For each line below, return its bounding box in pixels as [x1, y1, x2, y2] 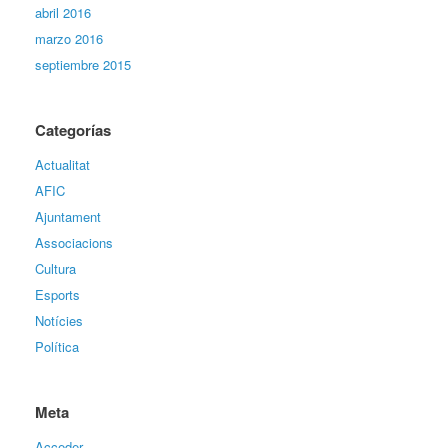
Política [35, 336, 79, 356]
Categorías [35, 118, 111, 141]
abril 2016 [35, 2, 91, 22]
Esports [35, 284, 80, 304]
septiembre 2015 [35, 54, 131, 74]
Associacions [35, 232, 113, 252]
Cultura [35, 258, 76, 278]
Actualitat [35, 154, 90, 174]
